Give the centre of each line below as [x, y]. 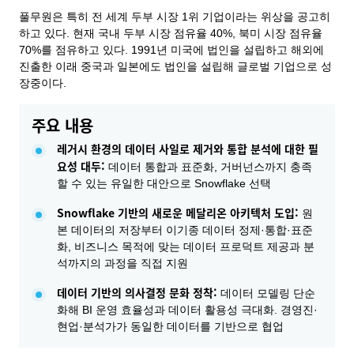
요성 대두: [81, 166]
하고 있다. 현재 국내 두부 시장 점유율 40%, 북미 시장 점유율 [171, 33]
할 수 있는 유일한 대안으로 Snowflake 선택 [164, 183]
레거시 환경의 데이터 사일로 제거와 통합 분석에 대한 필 [188, 149]
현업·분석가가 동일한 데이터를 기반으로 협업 [170, 326]
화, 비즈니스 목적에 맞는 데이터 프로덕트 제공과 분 [186, 247]
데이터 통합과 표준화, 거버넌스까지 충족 [209, 167]
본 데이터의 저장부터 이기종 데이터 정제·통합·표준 [185, 230]
